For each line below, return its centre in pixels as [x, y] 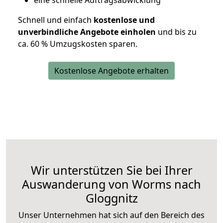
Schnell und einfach [55, 20]
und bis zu [176, 32]
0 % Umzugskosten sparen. [86, 44]
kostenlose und [123, 20]
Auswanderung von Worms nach [111, 184]
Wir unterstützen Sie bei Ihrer [111, 170]
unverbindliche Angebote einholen [87, 32]
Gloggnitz [111, 198]
